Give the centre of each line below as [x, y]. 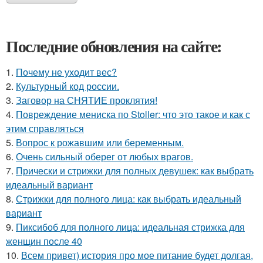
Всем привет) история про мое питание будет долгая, [137, 255]
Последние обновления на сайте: [114, 46]
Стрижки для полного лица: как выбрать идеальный [129, 199]
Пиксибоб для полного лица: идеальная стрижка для [130, 227]
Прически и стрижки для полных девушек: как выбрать [135, 171]
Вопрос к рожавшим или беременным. [100, 142]
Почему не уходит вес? [66, 72]
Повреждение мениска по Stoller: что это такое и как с [133, 114]
